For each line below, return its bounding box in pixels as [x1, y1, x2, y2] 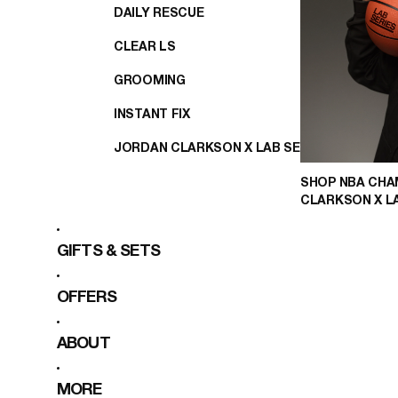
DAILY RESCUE [114, 7, 204, 20]
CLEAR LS [114, 41, 176, 53]
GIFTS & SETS [57, 243, 160, 259]
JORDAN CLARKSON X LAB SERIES [114, 142, 329, 155]
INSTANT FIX [114, 108, 190, 121]
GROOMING [114, 75, 186, 87]
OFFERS [57, 290, 116, 306]
